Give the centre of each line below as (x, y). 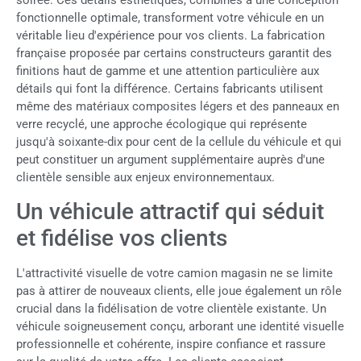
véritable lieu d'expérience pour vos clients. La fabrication (170, 36)
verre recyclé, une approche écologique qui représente (162, 124)
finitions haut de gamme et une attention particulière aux (168, 71)
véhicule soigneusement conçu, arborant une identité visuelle (180, 326)
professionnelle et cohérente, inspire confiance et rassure (171, 344)
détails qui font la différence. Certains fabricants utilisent (170, 89)
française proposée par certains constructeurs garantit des (174, 54)
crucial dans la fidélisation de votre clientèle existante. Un (171, 308)
